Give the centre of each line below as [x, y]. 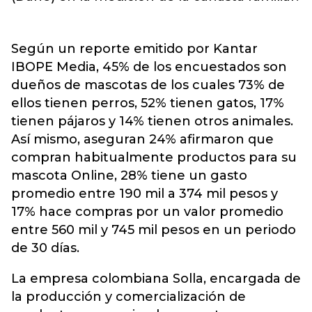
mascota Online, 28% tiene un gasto [129, 175]
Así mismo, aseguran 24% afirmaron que [142, 139]
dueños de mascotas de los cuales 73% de [148, 85]
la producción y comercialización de [128, 297]
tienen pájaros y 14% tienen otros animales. [152, 121]
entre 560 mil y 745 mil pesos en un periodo [154, 230]
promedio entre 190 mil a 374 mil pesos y [145, 194]
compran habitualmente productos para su [154, 157]
